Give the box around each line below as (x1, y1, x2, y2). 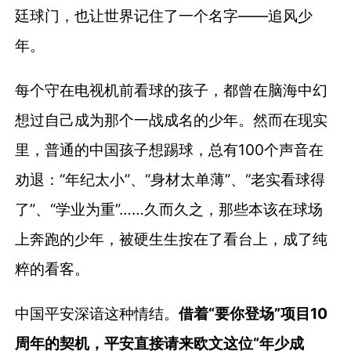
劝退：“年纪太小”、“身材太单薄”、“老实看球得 (15, 169, 326, 189)
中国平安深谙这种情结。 (15, 303, 179, 323)
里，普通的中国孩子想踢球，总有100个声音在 (15, 139, 324, 159)
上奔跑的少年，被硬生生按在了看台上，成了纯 (15, 229, 328, 248)
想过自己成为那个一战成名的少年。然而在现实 (15, 110, 328, 129)
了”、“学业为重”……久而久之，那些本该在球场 (15, 199, 324, 219)
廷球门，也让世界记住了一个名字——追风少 (15, 5, 313, 25)
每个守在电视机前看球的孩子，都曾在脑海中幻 (15, 80, 328, 100)
